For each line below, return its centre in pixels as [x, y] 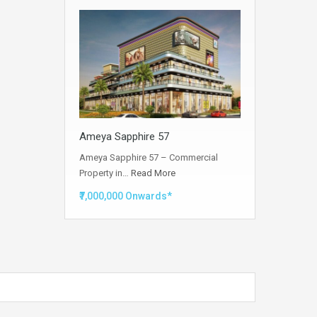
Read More [153, 173]
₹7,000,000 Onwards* [126, 196]
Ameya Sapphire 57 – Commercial [149, 157]
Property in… [105, 173]
